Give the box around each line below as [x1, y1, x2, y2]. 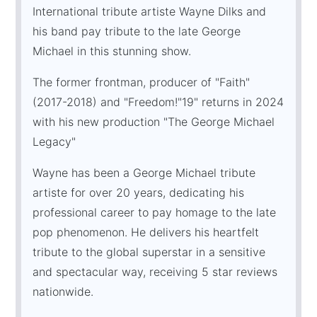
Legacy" [33, 134, 76, 149]
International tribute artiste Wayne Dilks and [33, 4, 267, 18]
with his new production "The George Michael [33, 114, 275, 129]
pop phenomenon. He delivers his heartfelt [33, 224, 260, 239]
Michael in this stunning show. [33, 43, 192, 58]
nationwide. [33, 284, 94, 299]
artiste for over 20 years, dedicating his [33, 185, 245, 200]
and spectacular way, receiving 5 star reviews [33, 264, 278, 279]
